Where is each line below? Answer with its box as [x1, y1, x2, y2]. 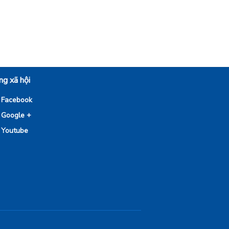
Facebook [1, 95, 32, 105]
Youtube [1, 126, 28, 135]
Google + [1, 110, 31, 120]
